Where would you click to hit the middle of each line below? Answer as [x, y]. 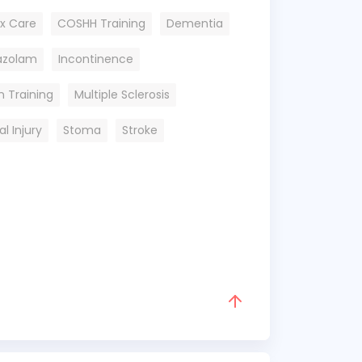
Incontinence [96, 59]
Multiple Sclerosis [122, 95]
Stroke [140, 130]
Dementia [195, 23]
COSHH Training [101, 23]
